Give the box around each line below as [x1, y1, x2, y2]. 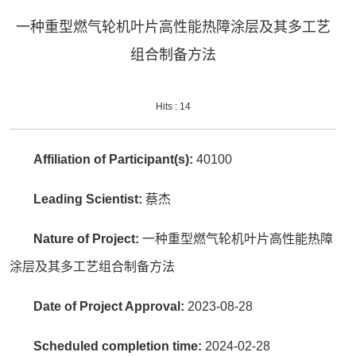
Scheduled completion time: [33, 339, 206, 353]
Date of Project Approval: [33, 300, 188, 313]
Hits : [155, 101, 180, 112]
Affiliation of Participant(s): [33, 153, 197, 166]
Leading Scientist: [33, 192, 146, 206]
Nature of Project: [33, 232, 143, 246]
